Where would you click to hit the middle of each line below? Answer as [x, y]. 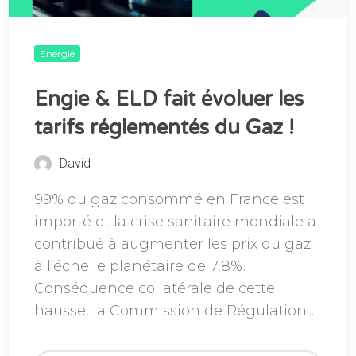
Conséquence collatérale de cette [155, 288]
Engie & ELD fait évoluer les [169, 99]
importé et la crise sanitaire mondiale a [175, 221]
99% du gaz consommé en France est [169, 199]
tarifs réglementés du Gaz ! [164, 128]
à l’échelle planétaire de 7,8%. [140, 266]
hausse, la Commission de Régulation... [174, 310]
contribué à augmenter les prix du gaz [172, 244]
